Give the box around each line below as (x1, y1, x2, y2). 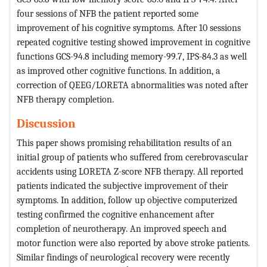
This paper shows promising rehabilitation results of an (17, 137, 232, 149)
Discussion (17, 116, 76, 131)
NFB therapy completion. (17, 94, 114, 105)
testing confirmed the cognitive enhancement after (17, 209, 214, 221)
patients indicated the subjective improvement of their (17, 180, 228, 192)
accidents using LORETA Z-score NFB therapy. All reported (17, 166, 243, 178)
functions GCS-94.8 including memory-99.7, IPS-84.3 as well (17, 51, 247, 63)
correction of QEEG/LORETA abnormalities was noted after (17, 79, 248, 91)
